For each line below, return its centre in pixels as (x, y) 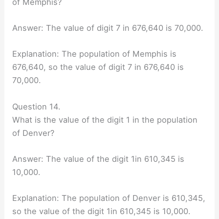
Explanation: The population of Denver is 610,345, (109, 198)
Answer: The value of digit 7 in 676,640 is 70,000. (108, 28)
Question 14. (37, 106)
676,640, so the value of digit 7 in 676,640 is (98, 67)
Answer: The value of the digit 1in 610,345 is (99, 159)
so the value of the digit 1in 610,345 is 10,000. (102, 211)
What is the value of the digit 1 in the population (105, 120)
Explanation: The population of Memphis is (95, 54)
